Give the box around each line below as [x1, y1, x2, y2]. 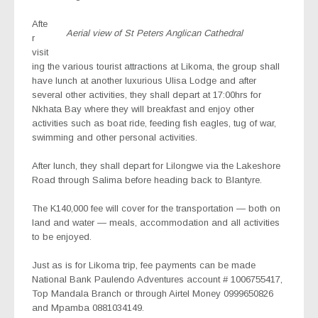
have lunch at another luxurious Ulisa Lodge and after [32, 75, 256, 86]
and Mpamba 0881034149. [32, 302, 144, 313]
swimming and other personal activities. [32, 131, 197, 143]
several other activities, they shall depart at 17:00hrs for [32, 89, 261, 100]
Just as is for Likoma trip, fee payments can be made [32, 259, 256, 270]
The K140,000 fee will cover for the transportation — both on [32, 202, 280, 214]
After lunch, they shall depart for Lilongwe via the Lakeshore [32, 160, 280, 171]
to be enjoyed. [32, 231, 92, 242]
